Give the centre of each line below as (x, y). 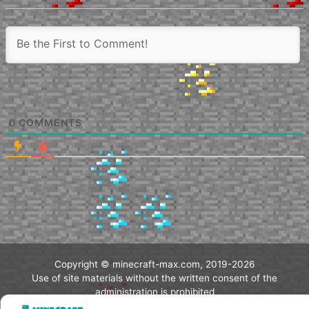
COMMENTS (49, 123)
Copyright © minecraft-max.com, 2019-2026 (154, 265)
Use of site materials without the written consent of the (154, 278)
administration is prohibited (154, 292)
